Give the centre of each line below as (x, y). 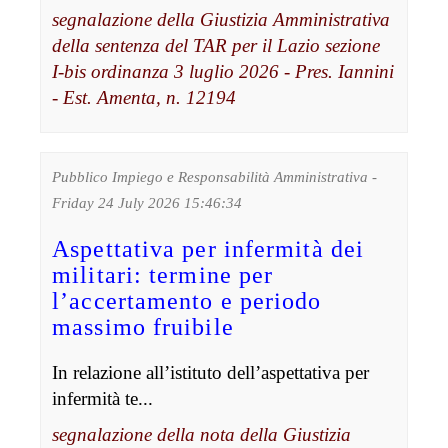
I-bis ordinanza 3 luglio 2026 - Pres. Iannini (223, 71)
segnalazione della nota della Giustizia (202, 434)
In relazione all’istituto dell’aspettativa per (211, 372)
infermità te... (103, 398)
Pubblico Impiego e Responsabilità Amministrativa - (215, 176)
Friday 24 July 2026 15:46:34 (147, 202)
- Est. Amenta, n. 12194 (144, 97)
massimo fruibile (143, 326)
